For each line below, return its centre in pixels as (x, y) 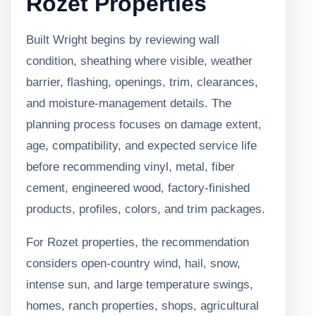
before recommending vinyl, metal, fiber (130, 166)
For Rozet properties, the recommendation (138, 242)
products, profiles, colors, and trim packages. (146, 209)
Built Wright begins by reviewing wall (123, 39)
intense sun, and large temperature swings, (140, 284)
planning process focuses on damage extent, (144, 124)
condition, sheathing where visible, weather (139, 61)
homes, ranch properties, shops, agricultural (142, 305)
